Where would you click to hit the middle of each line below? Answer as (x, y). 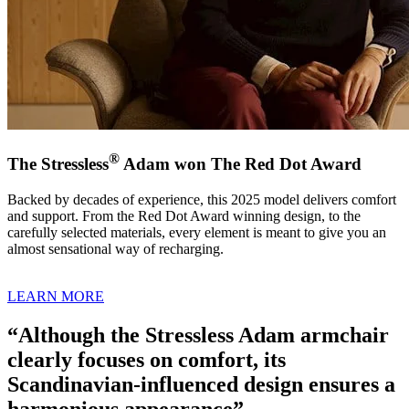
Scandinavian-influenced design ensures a (201, 384)
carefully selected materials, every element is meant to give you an (197, 232)
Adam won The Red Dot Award (241, 164)
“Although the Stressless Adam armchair (198, 335)
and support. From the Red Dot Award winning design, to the (184, 215)
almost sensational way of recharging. (115, 248)
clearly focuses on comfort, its (147, 359)
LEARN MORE (56, 296)
